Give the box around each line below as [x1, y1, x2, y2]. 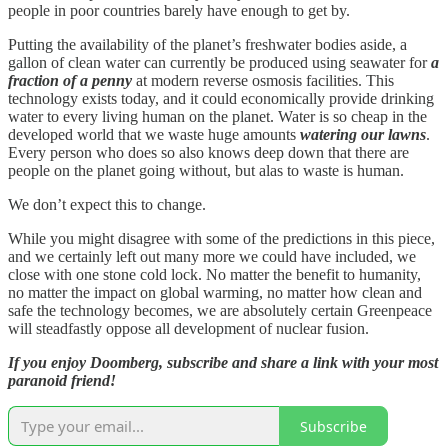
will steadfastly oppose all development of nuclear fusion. [8, 320, 369, 338]
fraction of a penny [8, 72, 132, 90]
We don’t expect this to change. [8, 196, 206, 214]
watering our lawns [300, 126, 426, 144]
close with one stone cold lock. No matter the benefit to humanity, [8, 266, 421, 284]
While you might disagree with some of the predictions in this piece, [8, 230, 435, 248]
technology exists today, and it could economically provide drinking [8, 90, 434, 108]
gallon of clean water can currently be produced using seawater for [8, 54, 431, 72]
